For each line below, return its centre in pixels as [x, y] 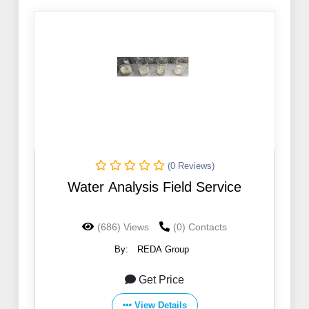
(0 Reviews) [191, 166]
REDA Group [163, 250]
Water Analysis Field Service [154, 187]
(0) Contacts [200, 227]
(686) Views [123, 227]
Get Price [161, 280]
